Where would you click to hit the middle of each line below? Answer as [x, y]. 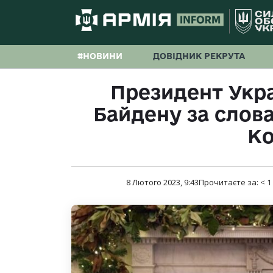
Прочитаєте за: [229, 183]
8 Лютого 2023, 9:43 [162, 183]
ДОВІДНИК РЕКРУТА [199, 56]
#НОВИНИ [100, 56]
